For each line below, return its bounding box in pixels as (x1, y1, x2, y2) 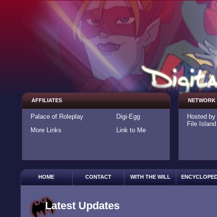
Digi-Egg (116, 113, 140, 120)
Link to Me (116, 126, 146, 134)
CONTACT (85, 174, 111, 180)
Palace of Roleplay (30, 113, 83, 120)
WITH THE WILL (130, 174, 170, 180)
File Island (186, 120, 216, 127)
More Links (30, 126, 62, 134)
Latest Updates (45, 200, 120, 212)
